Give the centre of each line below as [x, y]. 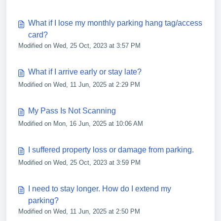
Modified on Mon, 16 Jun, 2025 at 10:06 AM [81, 124]
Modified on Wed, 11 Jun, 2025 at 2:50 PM [79, 211]
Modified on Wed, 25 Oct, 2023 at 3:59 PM [79, 163]
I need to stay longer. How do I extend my [100, 189]
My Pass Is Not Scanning [72, 111]
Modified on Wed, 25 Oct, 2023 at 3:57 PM [79, 46]
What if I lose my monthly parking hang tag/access [115, 23]
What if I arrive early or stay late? [85, 72]
